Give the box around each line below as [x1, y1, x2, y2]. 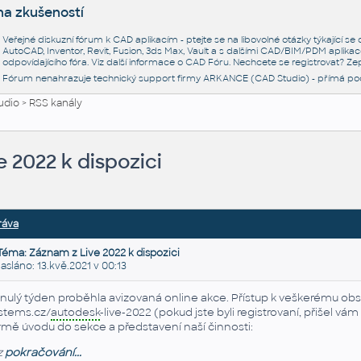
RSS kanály [28, 97, 82, 110]
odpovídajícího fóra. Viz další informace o [2, 56, 185, 68]
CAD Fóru [185, 56, 229, 68]
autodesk [50, 305, 100, 320]
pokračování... [4, 345, 81, 359]
